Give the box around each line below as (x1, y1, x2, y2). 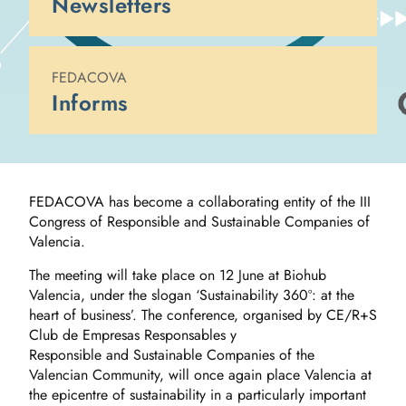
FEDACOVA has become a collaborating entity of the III (29, 191, 371, 213)
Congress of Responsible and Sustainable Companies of (29, 211, 370, 233)
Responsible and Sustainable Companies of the (29, 343, 314, 365)
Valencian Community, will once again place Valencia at (29, 363, 372, 385)
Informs (52, 87, 129, 120)
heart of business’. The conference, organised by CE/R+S (29, 304, 377, 325)
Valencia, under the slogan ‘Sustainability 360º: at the (29, 284, 354, 305)
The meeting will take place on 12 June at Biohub (29, 264, 326, 285)
